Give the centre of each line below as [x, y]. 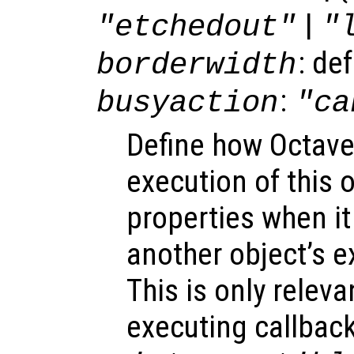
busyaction [188, 103]
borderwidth [197, 65]
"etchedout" [197, 27]
